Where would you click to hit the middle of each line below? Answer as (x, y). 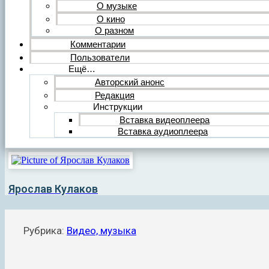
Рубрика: (45, 231)
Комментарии (98, 44)
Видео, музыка (101, 231)
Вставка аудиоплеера (163, 131)
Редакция (115, 95)
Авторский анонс (130, 82)
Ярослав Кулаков (53, 189)
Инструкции (118, 106)
